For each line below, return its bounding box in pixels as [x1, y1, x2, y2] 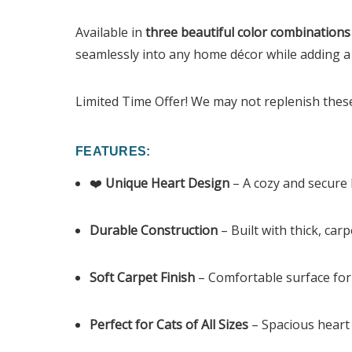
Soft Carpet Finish [90, 269, 196, 287]
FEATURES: [75, 145, 151, 159]
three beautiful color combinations [145, 24, 350, 42]
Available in [75, 24, 145, 42]
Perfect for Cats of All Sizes [90, 316, 249, 334]
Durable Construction [90, 222, 218, 240]
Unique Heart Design [105, 174, 230, 192]
